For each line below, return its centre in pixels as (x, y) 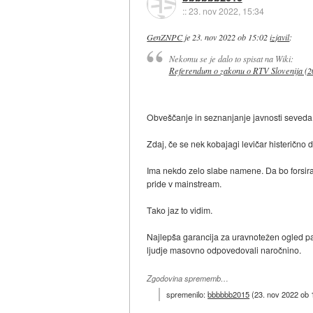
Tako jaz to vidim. (180, 210)
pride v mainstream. (184, 183)
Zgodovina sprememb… (188, 278)
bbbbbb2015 (229, 294)
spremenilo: (187, 294)
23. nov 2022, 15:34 (226, 10)
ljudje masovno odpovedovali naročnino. (224, 249)
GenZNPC (165, 37)
